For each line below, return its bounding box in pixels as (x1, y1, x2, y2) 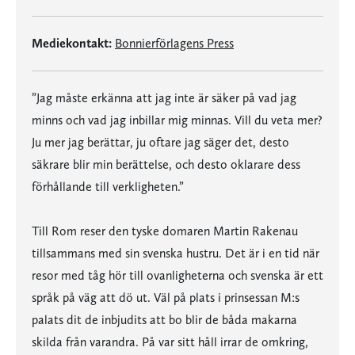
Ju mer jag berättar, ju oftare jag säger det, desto (32, 135, 289, 150)
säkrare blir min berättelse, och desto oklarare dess (32, 157, 300, 172)
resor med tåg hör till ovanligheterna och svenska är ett (32, 268, 323, 283)
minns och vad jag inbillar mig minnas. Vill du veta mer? (32, 113, 323, 128)
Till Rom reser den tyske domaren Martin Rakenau (32, 223, 298, 239)
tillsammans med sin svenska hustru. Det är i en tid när (32, 246, 319, 261)
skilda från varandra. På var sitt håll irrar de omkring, (32, 334, 308, 349)
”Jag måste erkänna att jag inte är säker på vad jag (32, 90, 296, 105)
